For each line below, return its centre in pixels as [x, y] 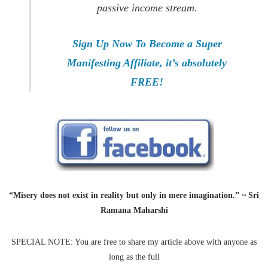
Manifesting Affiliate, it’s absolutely [147, 63]
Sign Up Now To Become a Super [147, 43]
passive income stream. [147, 7]
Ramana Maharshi [134, 210]
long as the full [134, 257]
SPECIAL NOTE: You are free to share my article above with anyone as [134, 242]
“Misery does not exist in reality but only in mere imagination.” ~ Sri [134, 195]
